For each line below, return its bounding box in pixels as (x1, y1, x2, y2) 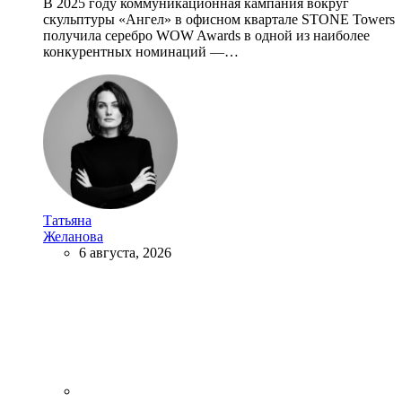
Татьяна (43, 212, 92, 228)
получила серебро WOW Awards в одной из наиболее (43, 27, 370, 43)
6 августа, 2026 (79, 244, 171, 260)
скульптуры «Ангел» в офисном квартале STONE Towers (43, 11, 395, 27)
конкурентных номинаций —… (43, 43, 239, 59)
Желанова (43, 228, 103, 244)
